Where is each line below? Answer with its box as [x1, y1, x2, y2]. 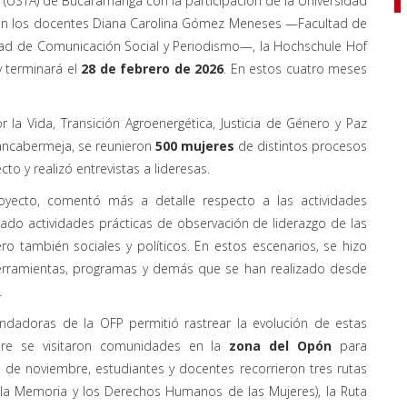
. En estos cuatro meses [223, 59, 368, 77]
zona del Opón [229, 336, 333, 354]
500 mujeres [155, 136, 234, 154]
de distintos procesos [234, 136, 367, 154]
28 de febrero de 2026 [81, 59, 224, 77]
